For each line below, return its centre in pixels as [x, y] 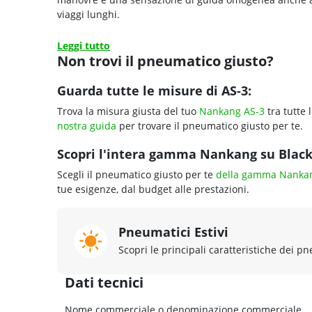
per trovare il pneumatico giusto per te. [210, 126]
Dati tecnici [104, 282]
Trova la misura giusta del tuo [128, 111]
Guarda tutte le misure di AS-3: [154, 91]
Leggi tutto [84, 46]
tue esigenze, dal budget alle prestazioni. [153, 189]
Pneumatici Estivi [173, 232]
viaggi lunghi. [88, 14]
